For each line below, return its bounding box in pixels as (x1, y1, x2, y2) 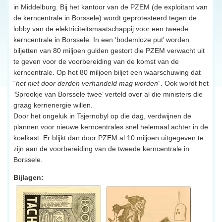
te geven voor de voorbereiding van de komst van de (13, 57, 179, 65)
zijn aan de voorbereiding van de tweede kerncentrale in (13, 144, 189, 153)
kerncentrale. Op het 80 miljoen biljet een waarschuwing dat (13, 68, 201, 76)
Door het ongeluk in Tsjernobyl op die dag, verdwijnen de (13, 111, 191, 120)
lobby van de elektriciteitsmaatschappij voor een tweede (13, 24, 188, 33)
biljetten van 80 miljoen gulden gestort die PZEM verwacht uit (13, 46, 205, 55)
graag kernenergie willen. (13, 101, 93, 109)
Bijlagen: (13, 173, 44, 181)
